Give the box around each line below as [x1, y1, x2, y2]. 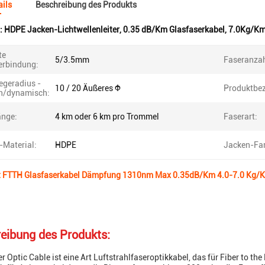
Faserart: [224, 112, 257, 121]
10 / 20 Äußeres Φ [55, 83, 121, 93]
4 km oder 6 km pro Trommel [55, 112, 159, 121]
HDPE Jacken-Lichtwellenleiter [4, 25, 119, 34]
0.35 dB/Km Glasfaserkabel [123, 25, 225, 34]
